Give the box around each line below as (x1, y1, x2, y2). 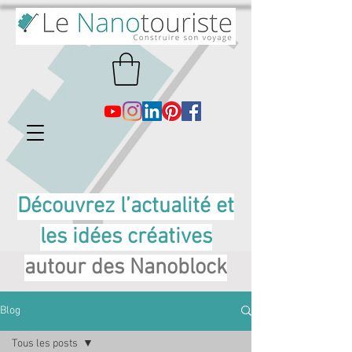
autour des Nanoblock (24, 254, 227, 281)
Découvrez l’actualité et (17, 192, 234, 220)
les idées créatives (39, 223, 212, 251)
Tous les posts (12, 336, 78, 350)
